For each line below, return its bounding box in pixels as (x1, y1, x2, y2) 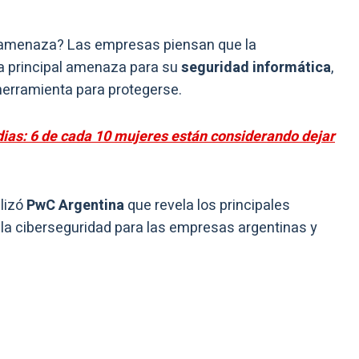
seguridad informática (181, 56, 331, 79)
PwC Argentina (23, 194, 127, 216)
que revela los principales (127, 194, 290, 216)
